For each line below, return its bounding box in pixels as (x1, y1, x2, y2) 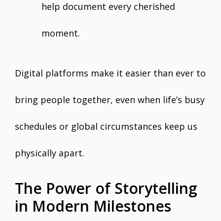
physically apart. (15, 147, 84, 159)
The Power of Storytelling (15, 178, 197, 198)
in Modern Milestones (15, 196, 171, 216)
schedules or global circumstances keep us (15, 120, 197, 132)
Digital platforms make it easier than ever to (15, 67, 206, 79)
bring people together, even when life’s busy (15, 94, 205, 106)
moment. (41, 27, 80, 39)
